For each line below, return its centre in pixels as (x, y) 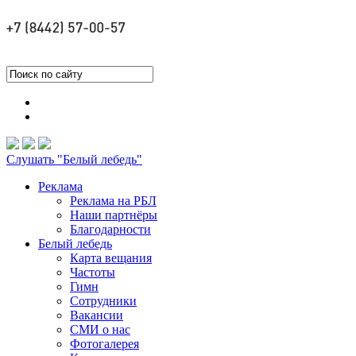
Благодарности (110, 229)
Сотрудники (103, 301)
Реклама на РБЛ (113, 201)
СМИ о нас (100, 329)
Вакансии (97, 315)
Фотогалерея (104, 344)
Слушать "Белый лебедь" (74, 159)
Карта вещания (111, 258)
